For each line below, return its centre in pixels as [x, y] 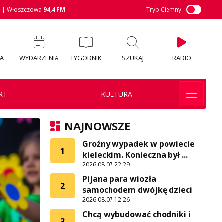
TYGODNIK [86, 58]
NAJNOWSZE [97, 126]
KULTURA [116, 94]
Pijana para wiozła [119, 179]
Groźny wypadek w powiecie [139, 144]
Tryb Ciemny [164, 10]
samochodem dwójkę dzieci [137, 190]
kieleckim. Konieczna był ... [135, 155]
